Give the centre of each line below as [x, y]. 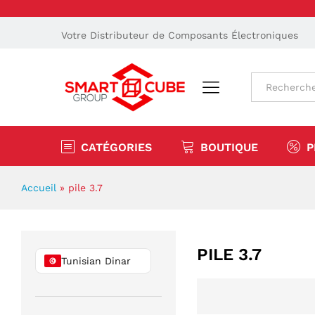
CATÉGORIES [116, 148]
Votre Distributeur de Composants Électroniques [180, 35]
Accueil [39, 188]
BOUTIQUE [229, 148]
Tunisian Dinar [96, 261]
